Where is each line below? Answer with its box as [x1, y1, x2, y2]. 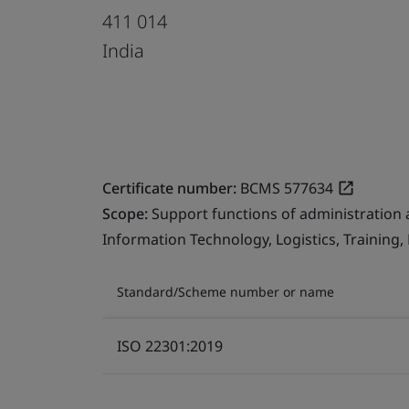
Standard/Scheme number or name [117, 282, 334, 300]
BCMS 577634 [240, 177, 333, 198]
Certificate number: [102, 177, 236, 198]
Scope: [102, 203, 152, 224]
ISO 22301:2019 [117, 335, 223, 356]
